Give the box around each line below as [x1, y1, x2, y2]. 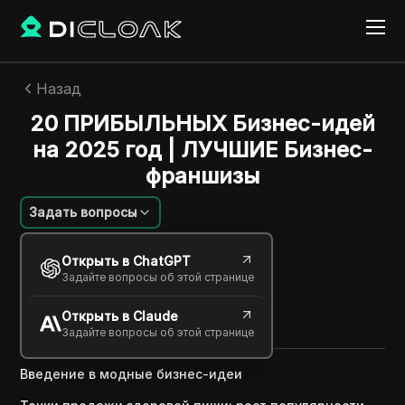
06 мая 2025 [63, 260, 141, 276]
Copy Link [46, 311, 106, 326]
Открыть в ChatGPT [61, 252, 191, 268]
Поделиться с [20, 287, 108, 303]
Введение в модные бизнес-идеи [20, 366, 243, 381]
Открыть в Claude [61, 307, 178, 324]
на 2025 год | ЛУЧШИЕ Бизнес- [33, 137, 372, 163]
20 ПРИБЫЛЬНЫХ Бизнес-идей [30, 110, 375, 137]
